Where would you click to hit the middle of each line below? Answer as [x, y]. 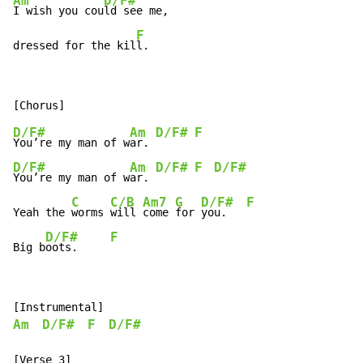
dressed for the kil [75, 46]
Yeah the [42, 213]
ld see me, [136, 11]
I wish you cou [58, 11]
